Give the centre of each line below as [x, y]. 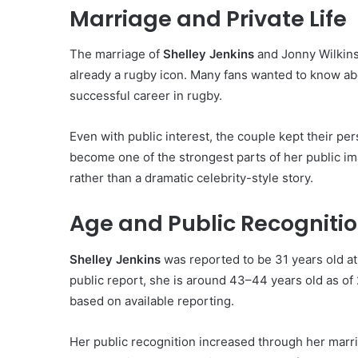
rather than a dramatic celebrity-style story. [191, 178]
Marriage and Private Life [208, 18]
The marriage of [116, 54]
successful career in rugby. [146, 96]
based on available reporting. [152, 300]
